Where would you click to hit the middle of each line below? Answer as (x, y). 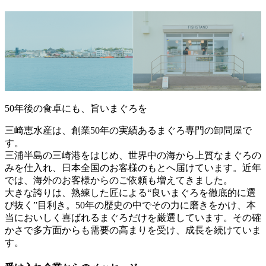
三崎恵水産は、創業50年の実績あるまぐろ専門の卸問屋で (128, 130)
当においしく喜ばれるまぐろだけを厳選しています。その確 (133, 217)
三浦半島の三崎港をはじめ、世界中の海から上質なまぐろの (133, 155)
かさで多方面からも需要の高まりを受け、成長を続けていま (133, 230)
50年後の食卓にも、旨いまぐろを (76, 108)
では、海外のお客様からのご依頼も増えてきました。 (119, 180)
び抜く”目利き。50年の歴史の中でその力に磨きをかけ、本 (130, 205)
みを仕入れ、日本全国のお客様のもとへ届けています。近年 (133, 167)
